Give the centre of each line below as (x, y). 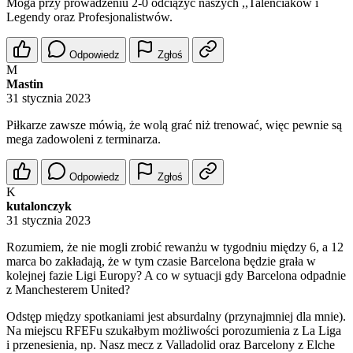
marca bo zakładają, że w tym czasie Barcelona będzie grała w (161, 262)
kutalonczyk (39, 206)
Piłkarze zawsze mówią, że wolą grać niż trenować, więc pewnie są (174, 125)
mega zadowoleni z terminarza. (84, 139)
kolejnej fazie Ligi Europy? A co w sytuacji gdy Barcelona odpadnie (176, 276)
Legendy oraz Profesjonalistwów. (89, 17)
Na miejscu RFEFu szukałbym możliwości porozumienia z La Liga (174, 331)
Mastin (25, 84)
